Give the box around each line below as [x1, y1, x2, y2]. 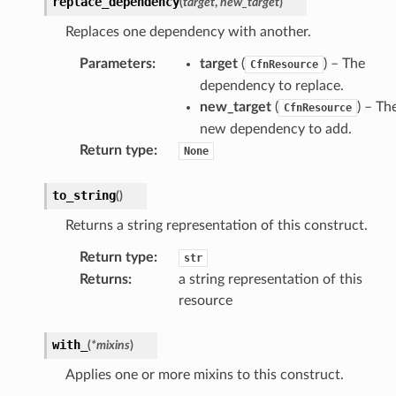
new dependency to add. [199, 121, 352, 136]
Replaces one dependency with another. [65, 24, 311, 39]
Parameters [79, 56, 152, 71]
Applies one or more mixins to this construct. [65, 367, 344, 382]
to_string [51, 187, 116, 202]
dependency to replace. [199, 78, 344, 93]
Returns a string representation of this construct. [65, 217, 368, 232]
